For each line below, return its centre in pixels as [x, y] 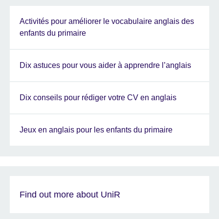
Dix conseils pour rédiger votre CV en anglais [98, 97]
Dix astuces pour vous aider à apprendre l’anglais [105, 65]
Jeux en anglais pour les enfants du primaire [96, 130]
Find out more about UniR [70, 194]
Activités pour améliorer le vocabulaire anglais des [107, 21]
